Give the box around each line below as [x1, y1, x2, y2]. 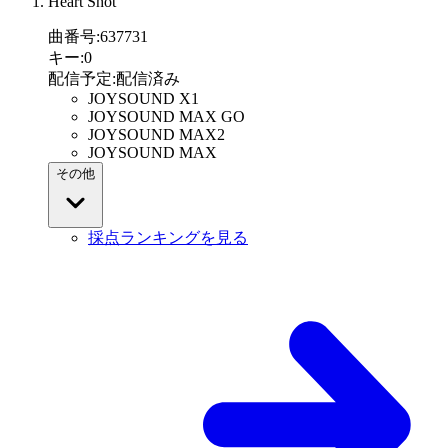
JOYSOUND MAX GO [88, 108, 245, 126]
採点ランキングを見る [88, 229, 248, 247]
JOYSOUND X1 [88, 90, 199, 108]
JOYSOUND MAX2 [88, 126, 225, 144]
